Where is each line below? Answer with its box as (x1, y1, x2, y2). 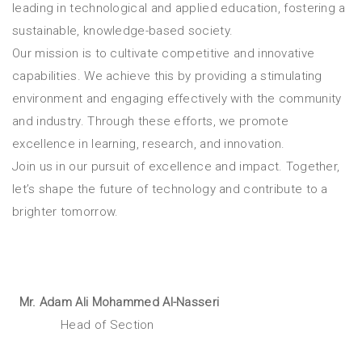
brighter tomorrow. (12, 204, 119, 219)
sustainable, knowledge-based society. (12, 23, 234, 38)
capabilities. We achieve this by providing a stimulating (12, 68, 322, 83)
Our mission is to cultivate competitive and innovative (12, 45, 315, 61)
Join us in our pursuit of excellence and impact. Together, (12, 158, 340, 174)
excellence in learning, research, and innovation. (12, 136, 285, 151)
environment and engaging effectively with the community (12, 90, 342, 106)
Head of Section (12, 317, 154, 332)
